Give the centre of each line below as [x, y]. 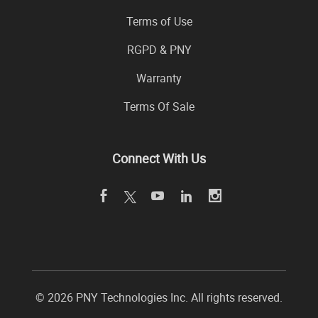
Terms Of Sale [159, 106]
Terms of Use [159, 21]
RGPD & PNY [159, 49]
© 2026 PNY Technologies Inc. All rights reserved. [159, 297]
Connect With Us [159, 158]
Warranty [159, 78]
